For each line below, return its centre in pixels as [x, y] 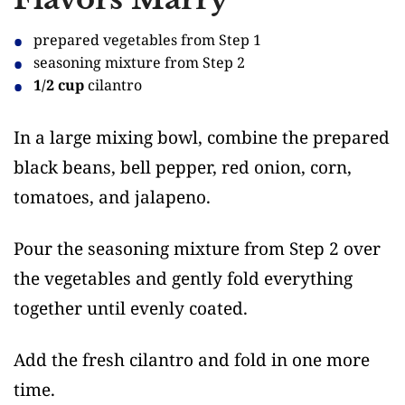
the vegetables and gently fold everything [183, 278]
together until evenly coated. [131, 308]
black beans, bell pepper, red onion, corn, [183, 167]
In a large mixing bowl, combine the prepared [202, 137]
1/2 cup [59, 85]
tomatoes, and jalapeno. [112, 197]
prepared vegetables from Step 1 [148, 40]
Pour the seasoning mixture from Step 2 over [197, 248]
